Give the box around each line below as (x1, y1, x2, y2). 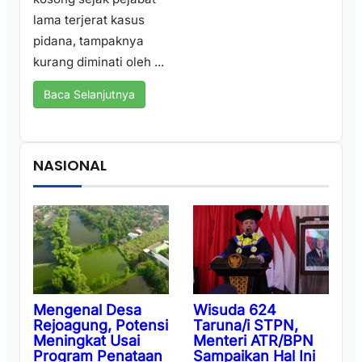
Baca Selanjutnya (44, 87, 135, 102)
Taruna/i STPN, (193, 316, 298, 334)
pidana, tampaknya (33, 33, 144, 49)
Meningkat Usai (33, 332, 140, 350)
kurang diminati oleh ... (33, 54, 164, 70)
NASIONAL (33, 155, 107, 176)
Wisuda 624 (193, 301, 276, 318)
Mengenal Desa (33, 301, 141, 319)
